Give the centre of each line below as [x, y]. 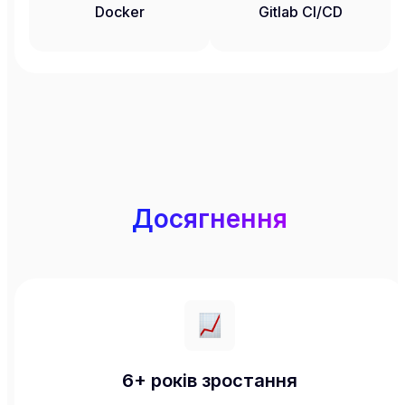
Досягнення [210, 219]
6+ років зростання [210, 381]
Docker [119, 11]
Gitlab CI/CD [300, 11]
